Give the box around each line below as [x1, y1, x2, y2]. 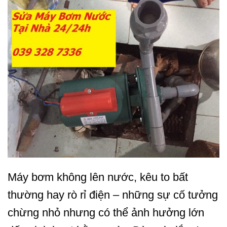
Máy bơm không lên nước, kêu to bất [8, 170, 188, 183]
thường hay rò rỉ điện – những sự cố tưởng [8, 188, 218, 201]
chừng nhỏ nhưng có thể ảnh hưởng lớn [8, 206, 204, 219]
